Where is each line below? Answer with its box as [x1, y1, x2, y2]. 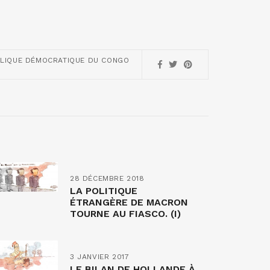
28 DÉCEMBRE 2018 [70, 174, 145, 183]
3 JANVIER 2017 [70, 253, 130, 261]
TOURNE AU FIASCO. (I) [70, 208, 181, 219]
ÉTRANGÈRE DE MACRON [70, 196, 188, 208]
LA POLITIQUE [70, 185, 137, 196]
